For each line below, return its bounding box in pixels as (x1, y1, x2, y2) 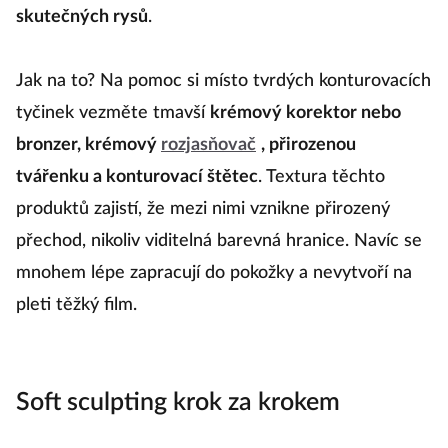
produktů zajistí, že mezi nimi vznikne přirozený (16, 200, 390, 219)
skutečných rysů (16, 8, 148, 27)
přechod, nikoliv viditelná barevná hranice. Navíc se (16, 232, 422, 251)
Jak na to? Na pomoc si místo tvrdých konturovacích (16, 72, 431, 91)
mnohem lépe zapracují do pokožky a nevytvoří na (16, 264, 412, 283)
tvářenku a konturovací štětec (16, 168, 258, 187)
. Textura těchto (258, 168, 385, 187)
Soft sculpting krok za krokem (16, 390, 340, 416)
